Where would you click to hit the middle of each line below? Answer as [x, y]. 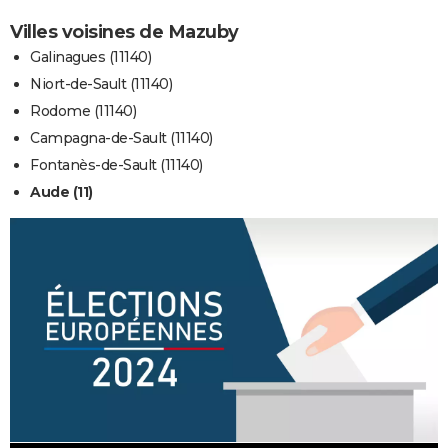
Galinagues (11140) [90, 56]
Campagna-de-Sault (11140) [121, 137]
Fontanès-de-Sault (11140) [116, 164]
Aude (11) [61, 191]
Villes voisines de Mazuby [124, 31]
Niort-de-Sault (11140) [101, 83]
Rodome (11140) [83, 110]
